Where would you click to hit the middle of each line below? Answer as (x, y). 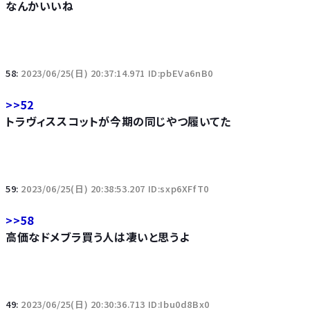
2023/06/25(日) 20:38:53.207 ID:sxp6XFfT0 (115, 188)
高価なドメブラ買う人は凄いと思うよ (98, 236)
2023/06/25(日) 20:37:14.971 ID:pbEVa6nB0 (117, 73)
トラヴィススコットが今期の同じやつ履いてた (118, 121)
